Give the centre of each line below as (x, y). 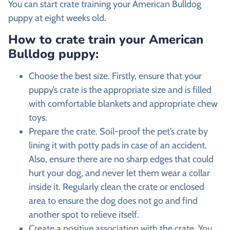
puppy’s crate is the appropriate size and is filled (120, 90)
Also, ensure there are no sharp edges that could (121, 159)
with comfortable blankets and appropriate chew (123, 103)
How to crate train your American (106, 39)
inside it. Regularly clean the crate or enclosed (117, 187)
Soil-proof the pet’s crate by (154, 131)
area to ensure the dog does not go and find (113, 200)
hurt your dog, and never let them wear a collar (119, 173)
